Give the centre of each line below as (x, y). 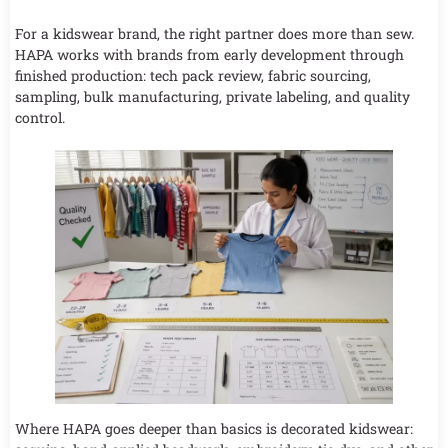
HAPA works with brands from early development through (209, 55)
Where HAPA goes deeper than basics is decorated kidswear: (214, 429)
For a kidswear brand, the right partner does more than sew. (214, 34)
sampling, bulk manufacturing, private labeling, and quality (212, 97)
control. (40, 118)
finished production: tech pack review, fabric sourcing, (193, 76)
